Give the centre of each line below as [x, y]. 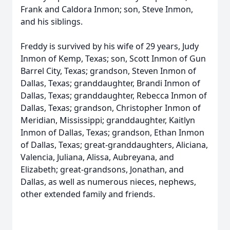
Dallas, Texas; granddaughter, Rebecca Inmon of [114, 95]
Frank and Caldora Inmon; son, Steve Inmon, [107, 9]
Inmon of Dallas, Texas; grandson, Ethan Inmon [112, 132]
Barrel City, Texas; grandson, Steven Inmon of [108, 71]
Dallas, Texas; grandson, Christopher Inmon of [111, 108]
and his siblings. [53, 22]
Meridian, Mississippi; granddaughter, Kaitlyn [108, 120]
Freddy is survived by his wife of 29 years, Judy [110, 46]
